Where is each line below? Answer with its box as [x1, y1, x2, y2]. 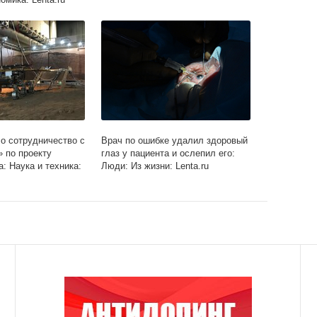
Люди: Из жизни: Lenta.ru [101, 161, 209, 172]
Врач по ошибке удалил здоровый [101, 135, 248, 146]
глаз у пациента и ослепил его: [101, 148, 236, 159]
